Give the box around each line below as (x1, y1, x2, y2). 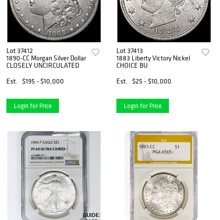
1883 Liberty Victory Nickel (116, 53, 191, 62)
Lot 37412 (6, 46, 33, 55)
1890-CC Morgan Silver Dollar (6, 53, 86, 62)
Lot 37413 (116, 46, 143, 55)
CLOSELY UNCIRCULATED (6, 60, 79, 70)
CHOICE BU (116, 60, 148, 70)
